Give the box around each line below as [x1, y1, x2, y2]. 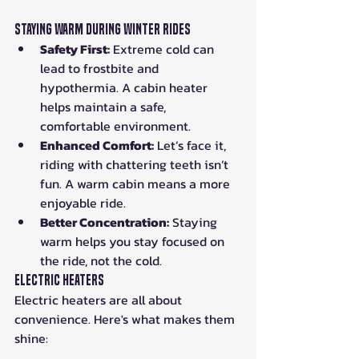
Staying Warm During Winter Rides [14, 20, 191, 38]
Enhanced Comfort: [40, 135, 154, 155]
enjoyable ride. [40, 192, 126, 212]
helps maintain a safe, [40, 96, 169, 116]
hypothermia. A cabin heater [40, 77, 211, 97]
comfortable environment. [40, 115, 191, 135]
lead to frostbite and [40, 58, 162, 78]
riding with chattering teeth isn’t [40, 154, 232, 174]
